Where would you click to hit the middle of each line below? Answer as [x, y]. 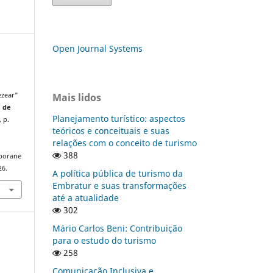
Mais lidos [77, 97]
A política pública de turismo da [118, 173]
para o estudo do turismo [104, 240]
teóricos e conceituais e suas [111, 130]
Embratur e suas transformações [119, 185]
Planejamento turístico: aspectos [119, 118]
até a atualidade [86, 197]
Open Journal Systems [97, 48]
